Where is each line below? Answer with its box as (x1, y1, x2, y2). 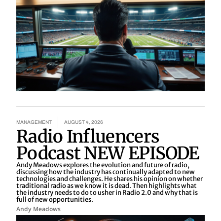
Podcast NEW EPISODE (16, 143, 199, 165)
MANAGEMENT (16, 119, 52, 125)
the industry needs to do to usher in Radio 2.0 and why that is (16, 188, 198, 197)
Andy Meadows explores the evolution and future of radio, (16, 161, 189, 170)
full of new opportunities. (16, 195, 93, 204)
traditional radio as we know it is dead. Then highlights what (16, 182, 197, 190)
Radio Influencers (16, 126, 160, 148)
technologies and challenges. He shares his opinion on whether (16, 175, 203, 184)
